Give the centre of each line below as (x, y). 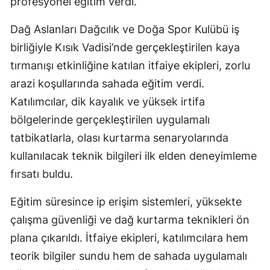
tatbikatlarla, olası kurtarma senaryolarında (119, 138)
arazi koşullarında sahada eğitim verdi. (107, 84)
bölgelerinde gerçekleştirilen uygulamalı (110, 120)
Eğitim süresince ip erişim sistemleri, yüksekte (126, 202)
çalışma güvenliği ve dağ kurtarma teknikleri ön (130, 220)
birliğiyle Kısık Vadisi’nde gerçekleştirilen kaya (125, 48)
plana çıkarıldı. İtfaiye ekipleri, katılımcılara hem (129, 238)
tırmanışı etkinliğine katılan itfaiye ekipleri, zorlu (130, 66)
